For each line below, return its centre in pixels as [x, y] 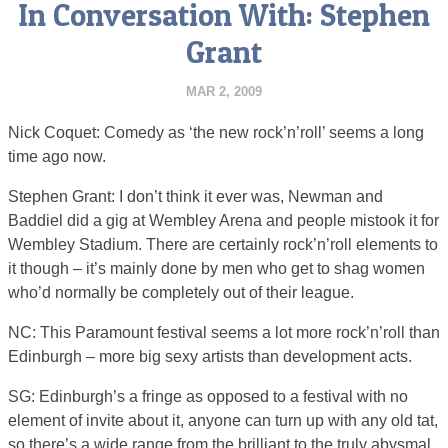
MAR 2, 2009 [224, 91]
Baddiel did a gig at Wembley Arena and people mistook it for [223, 220]
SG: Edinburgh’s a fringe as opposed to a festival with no [208, 396]
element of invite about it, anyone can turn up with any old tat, [223, 420]
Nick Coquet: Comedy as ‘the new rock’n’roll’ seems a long [216, 132]
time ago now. [57, 156]
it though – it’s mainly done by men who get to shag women [216, 268]
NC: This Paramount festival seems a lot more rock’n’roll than [224, 332]
